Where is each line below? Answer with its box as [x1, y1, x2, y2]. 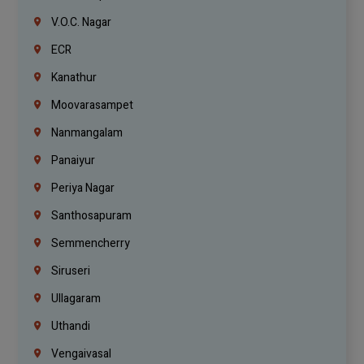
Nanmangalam [49, 124, 123, 142]
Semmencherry [49, 235, 131, 253]
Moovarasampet [49, 97, 134, 115]
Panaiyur [49, 152, 96, 170]
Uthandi [49, 318, 91, 336]
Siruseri [49, 262, 91, 280]
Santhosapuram [49, 207, 132, 225]
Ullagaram [49, 290, 102, 308]
